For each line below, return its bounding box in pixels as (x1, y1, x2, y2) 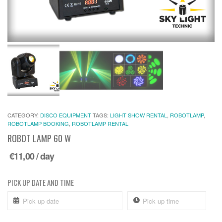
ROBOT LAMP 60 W (7, 132, 71, 145)
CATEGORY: (7, 111, 40, 119)
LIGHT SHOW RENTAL (110, 111, 167, 119)
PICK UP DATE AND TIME (7, 177, 74, 188)
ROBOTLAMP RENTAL (72, 119, 128, 128)
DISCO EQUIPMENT (40, 111, 91, 119)
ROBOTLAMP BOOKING (7, 119, 69, 128)
